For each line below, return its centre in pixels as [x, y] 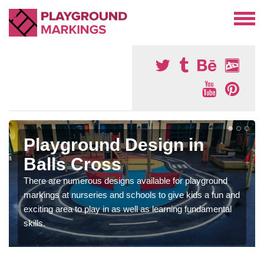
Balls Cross [72, 164]
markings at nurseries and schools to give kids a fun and [132, 195]
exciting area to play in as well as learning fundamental [128, 209]
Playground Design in [114, 145]
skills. [34, 223]
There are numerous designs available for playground [126, 181]
